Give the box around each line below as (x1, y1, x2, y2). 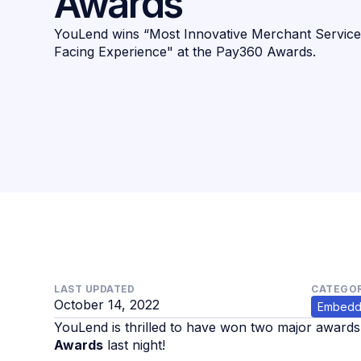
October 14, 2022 (54, 296, 160, 313)
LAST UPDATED (54, 282, 135, 295)
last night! (103, 336, 166, 353)
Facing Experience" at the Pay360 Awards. (54, 44, 317, 60)
